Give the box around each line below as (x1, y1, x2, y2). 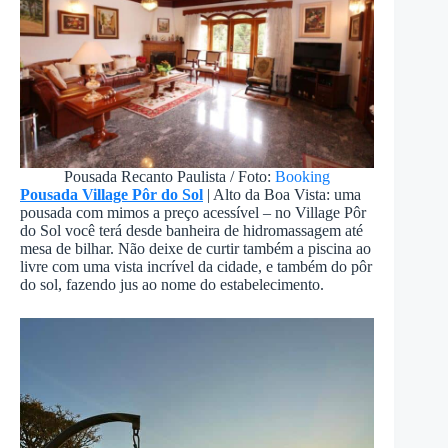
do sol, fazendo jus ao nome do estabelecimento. (20, 276, 324, 294)
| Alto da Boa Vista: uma (203, 186, 361, 204)
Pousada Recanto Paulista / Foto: (64, 168, 276, 186)
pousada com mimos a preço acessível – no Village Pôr (20, 204, 366, 222)
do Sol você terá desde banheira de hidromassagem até (20, 222, 363, 240)
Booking (275, 168, 331, 186)
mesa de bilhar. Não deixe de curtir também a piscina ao (20, 240, 371, 258)
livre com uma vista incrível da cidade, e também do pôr (20, 258, 372, 276)
